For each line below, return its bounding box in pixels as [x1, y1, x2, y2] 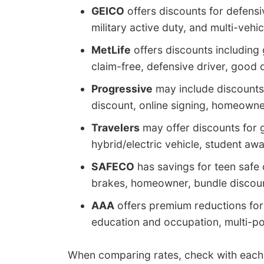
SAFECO [91, 160, 134, 173]
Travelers [91, 121, 140, 134]
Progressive [91, 82, 153, 95]
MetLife [91, 44, 131, 57]
